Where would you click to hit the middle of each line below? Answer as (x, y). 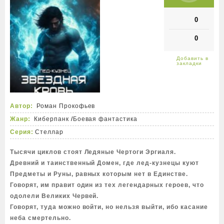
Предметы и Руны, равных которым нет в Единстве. (99, 174)
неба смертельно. (40, 218)
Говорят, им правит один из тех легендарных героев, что (107, 185)
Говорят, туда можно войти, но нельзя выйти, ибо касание (109, 207)
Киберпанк (51, 119)
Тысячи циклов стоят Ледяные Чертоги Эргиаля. (93, 152)
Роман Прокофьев (66, 106)
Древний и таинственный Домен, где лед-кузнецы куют (104, 163)
